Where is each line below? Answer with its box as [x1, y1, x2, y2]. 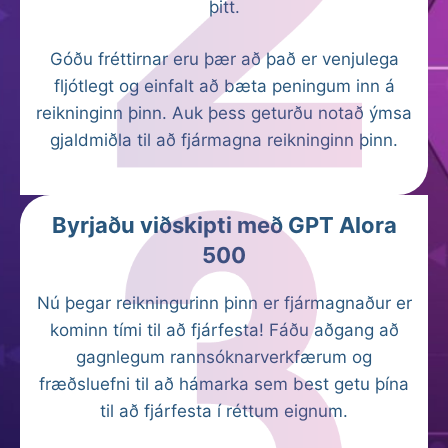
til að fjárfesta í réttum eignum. [100, 400, 348, 421]
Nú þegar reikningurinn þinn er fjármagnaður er [36, 292, 412, 313]
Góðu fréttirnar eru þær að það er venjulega [49, 49, 399, 69]
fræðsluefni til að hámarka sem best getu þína [39, 373, 409, 394]
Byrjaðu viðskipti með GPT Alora [51, 211, 397, 238]
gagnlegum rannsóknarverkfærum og [76, 346, 372, 367]
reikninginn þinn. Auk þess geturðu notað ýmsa [36, 103, 412, 123]
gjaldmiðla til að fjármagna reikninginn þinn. [50, 130, 398, 150]
